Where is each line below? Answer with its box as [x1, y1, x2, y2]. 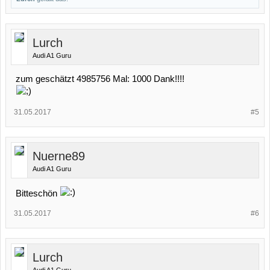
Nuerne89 [33, 149, 85, 163]
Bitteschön [16, 189, 60, 198]
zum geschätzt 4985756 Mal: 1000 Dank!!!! [16, 74, 184, 84]
